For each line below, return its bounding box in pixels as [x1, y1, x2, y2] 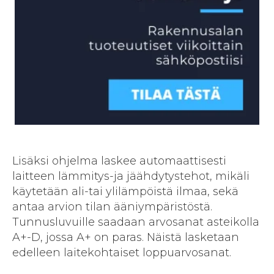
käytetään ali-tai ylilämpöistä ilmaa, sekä [12, 185, 239, 199]
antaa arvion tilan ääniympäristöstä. [12, 200, 212, 214]
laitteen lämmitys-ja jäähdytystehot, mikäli [12, 169, 250, 183]
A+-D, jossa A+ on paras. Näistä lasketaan [12, 231, 239, 245]
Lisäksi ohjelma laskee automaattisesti [12, 154, 226, 168]
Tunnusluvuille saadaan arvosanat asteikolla [12, 215, 259, 229]
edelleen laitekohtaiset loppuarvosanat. [12, 246, 231, 260]
